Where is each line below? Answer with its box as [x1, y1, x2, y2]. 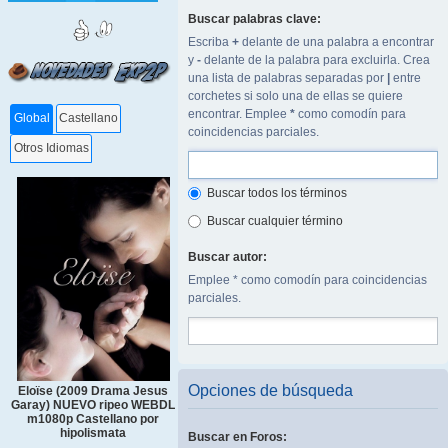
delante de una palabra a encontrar [239, 35, 434, 49]
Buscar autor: [188, 250, 267, 264]
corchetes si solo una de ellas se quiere [188, 89, 403, 103]
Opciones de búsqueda [188, 382, 353, 399]
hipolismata [60, 426, 126, 441]
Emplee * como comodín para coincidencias [188, 273, 427, 287]
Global [13, 111, 50, 126]
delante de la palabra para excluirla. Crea [201, 53, 430, 67]
